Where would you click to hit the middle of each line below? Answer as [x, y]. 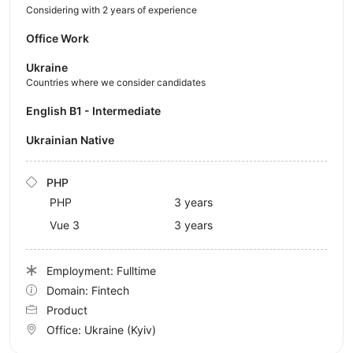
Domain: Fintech [88, 290]
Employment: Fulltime [101, 270]
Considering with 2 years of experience [111, 9]
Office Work [58, 38]
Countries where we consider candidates [116, 82]
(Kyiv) [141, 329]
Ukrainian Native [74, 139]
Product [67, 310]
